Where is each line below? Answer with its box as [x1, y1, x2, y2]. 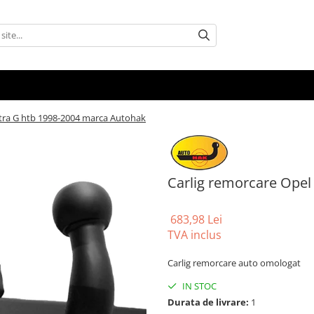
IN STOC [180, 280, 217, 293]
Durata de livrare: [168, 296, 249, 309]
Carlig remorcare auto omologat [168, 257, 301, 270]
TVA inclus [168, 227, 221, 243]
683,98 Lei [170, 212, 222, 228]
